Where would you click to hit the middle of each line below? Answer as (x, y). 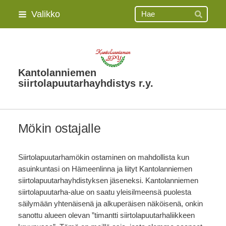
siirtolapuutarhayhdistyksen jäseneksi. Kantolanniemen (108, 181)
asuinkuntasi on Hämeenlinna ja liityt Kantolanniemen (105, 169)
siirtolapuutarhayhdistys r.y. (86, 83)
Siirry (14, 11)
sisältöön (20, 34)
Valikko (45, 14)
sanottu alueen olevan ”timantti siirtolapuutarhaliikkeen (106, 216)
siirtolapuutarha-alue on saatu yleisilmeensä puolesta (104, 192)
